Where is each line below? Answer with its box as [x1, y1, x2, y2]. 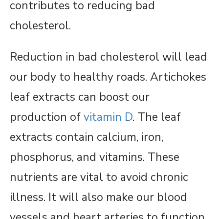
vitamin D [84, 109, 132, 125]
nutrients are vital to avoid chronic [10, 170, 188, 185]
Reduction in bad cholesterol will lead [10, 49, 207, 65]
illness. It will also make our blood [10, 190, 187, 205]
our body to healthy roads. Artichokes [10, 69, 206, 85]
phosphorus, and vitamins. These [10, 150, 179, 165]
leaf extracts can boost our [10, 89, 150, 105]
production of [10, 109, 84, 125]
